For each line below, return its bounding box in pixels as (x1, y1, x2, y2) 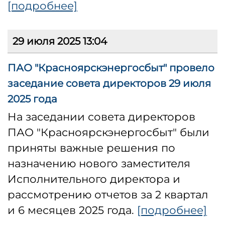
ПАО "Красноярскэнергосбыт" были (8, 126, 209, 139)
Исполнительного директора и (8, 172, 180, 186)
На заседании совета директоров (8, 110, 195, 124)
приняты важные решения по (8, 141, 175, 155)
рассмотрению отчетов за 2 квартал (8, 188, 208, 201)
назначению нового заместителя (8, 157, 190, 170)
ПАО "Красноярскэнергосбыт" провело (8, 62, 214, 74)
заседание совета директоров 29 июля (8, 77, 211, 90)
